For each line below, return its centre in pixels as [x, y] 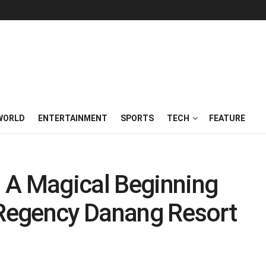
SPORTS [137, 118]
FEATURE [227, 118]
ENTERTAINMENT [73, 118]
